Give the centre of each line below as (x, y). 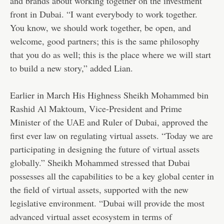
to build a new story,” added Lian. (71, 68)
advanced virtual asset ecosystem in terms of (91, 217)
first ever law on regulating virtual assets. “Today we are (111, 136)
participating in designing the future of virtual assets (105, 149)
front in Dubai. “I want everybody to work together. (104, 14)
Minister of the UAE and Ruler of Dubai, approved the (109, 122)
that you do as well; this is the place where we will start (110, 55)
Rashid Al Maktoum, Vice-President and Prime (96, 109)
